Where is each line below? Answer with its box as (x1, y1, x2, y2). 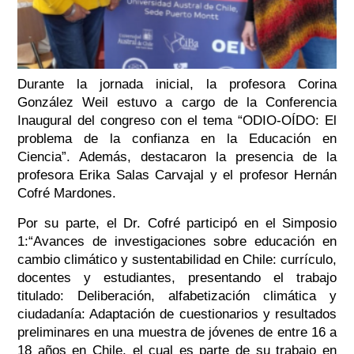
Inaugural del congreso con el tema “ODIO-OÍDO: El (17, 113, 337, 129)
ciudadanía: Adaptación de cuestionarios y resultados (17, 307, 337, 322)
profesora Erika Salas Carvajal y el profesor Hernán (17, 168, 337, 183)
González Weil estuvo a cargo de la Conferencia (17, 95, 337, 111)
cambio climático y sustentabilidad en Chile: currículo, (17, 252, 337, 268)
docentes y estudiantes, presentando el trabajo (17, 270, 337, 286)
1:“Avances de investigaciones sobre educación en (17, 234, 337, 250)
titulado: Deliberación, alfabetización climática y (17, 288, 337, 304)
